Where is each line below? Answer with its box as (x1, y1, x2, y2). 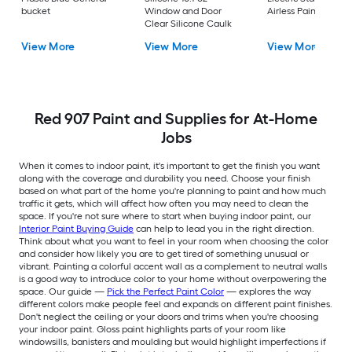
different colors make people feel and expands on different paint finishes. (19, 299, 332, 310)
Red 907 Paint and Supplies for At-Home (35, 109, 317, 129)
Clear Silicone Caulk (144, 18, 232, 30)
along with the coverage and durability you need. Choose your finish (19, 173, 310, 185)
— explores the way (224, 286, 311, 298)
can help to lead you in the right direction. (134, 223, 314, 235)
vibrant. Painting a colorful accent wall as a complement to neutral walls (19, 261, 327, 273)
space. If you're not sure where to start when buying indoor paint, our (19, 211, 311, 222)
